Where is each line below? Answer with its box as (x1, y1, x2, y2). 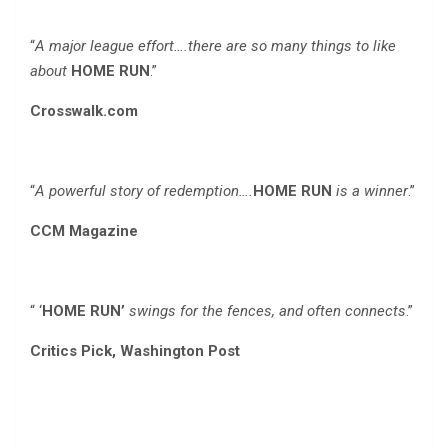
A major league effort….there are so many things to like (35, 37, 396, 56)
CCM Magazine (30, 222, 138, 241)
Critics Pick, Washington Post (30, 342, 240, 361)
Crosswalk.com (30, 102, 142, 121)
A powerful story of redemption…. (35, 182, 253, 201)
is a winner (332, 182, 408, 201)
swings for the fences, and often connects (125, 302, 406, 321)
